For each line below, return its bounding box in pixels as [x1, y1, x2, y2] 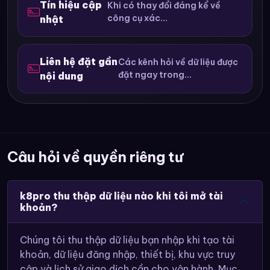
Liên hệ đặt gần [40, 55, 118, 68]
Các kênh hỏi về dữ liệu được [118, 57, 239, 68]
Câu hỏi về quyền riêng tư [7, 148, 183, 166]
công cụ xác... [107, 13, 168, 24]
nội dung [40, 70, 83, 83]
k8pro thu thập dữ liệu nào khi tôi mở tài [20, 189, 223, 202]
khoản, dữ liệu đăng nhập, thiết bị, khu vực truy [20, 248, 235, 260]
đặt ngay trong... [118, 69, 192, 81]
